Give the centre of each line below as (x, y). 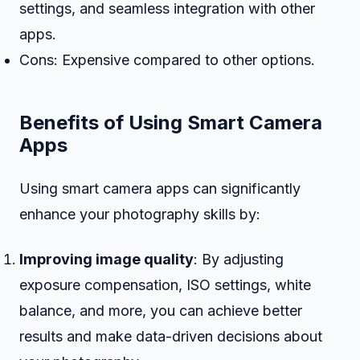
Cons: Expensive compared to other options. (167, 60)
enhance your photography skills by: (140, 214)
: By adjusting (239, 259)
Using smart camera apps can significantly (160, 188)
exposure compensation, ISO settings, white (165, 285)
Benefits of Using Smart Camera (171, 123)
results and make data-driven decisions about (171, 336)
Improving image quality (106, 259)
